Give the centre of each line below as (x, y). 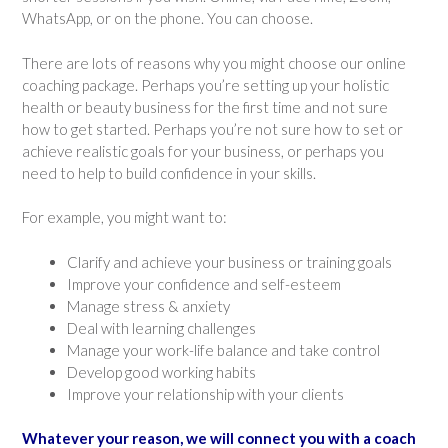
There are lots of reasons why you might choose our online (214, 62)
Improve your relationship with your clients (205, 393)
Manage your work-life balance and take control (223, 349)
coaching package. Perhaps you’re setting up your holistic (205, 84)
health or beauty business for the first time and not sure (205, 106)
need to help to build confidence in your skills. (172, 172)
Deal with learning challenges (161, 327)
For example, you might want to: (124, 217)
